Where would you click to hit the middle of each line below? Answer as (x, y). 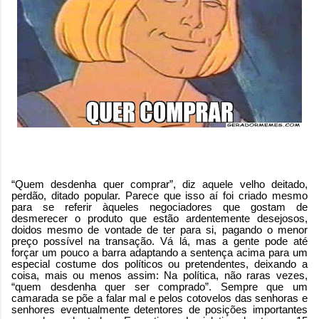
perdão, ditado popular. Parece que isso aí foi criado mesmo (159, 196)
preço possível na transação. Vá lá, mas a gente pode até (159, 241)
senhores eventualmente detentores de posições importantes (159, 310)
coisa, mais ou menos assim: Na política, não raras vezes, (159, 276)
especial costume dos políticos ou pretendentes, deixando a (159, 264)
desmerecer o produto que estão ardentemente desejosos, (159, 219)
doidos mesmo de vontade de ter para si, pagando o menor (159, 230)
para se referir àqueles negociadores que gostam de (159, 207)
